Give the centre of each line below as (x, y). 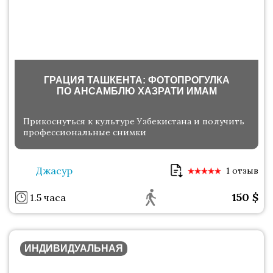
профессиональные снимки (85, 133)
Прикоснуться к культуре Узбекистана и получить (134, 122)
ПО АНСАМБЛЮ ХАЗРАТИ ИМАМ (136, 91)
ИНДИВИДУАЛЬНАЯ (74, 249)
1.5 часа (48, 198)
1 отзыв (242, 171)
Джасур (54, 171)
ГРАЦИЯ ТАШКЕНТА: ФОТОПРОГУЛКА (136, 80)
